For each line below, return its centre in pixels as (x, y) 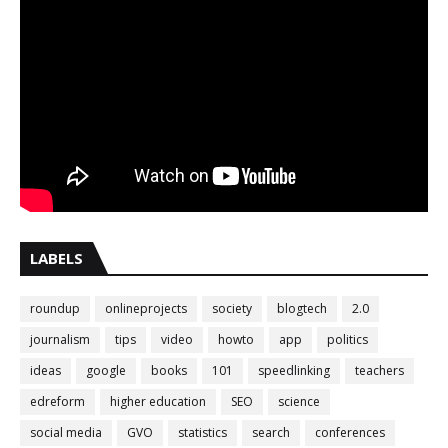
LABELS (56, 257)
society (232, 308)
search (271, 432)
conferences (350, 432)
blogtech (302, 308)
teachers (379, 370)
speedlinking (294, 370)
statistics (202, 432)
